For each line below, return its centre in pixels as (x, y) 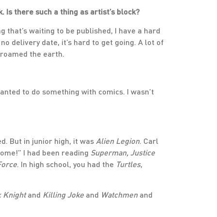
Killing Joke (63, 194)
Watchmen (119, 194)
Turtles (128, 164)
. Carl (149, 141)
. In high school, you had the (66, 164)
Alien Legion (118, 141)
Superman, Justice (123, 152)
